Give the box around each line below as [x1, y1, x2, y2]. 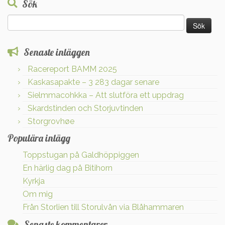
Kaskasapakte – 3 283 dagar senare [28, 77, 159, 87]
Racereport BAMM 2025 [28, 64, 117, 74]
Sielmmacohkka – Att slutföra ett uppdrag [28, 90, 184, 100]
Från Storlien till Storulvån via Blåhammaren [23, 202, 184, 212]
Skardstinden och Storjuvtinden [28, 103, 143, 113]
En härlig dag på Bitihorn [23, 163, 113, 173]
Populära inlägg [8, 132, 70, 144]
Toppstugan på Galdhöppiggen [23, 150, 139, 160]
